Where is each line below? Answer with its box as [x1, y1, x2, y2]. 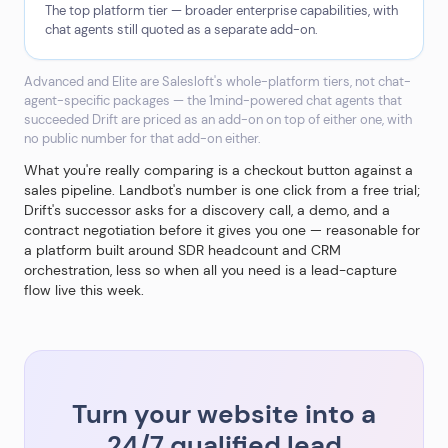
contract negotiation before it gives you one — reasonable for [24, 221, 420, 239]
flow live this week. [24, 281, 144, 299]
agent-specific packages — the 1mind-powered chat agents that [24, 92, 402, 109]
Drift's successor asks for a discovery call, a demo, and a [24, 201, 390, 219]
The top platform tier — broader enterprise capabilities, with [45, 2, 398, 19]
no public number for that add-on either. [24, 130, 261, 147]
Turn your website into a [72, 397, 376, 431]
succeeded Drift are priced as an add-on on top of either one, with [24, 111, 412, 128]
